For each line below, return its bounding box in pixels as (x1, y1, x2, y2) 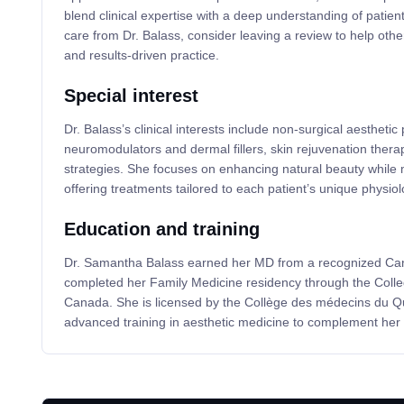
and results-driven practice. (63, 48, 219, 63)
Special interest (63, 86, 198, 106)
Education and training (63, 219, 260, 240)
